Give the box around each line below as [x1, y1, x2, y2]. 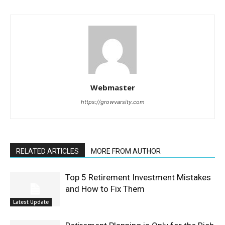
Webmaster [90, 82, 135, 92]
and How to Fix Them [65, 184, 145, 194]
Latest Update [13, 198, 49, 205]
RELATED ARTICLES [16, 147, 79, 155]
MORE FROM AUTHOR [91, 147, 161, 155]
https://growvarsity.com [80, 98, 145, 105]
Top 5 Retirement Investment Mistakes [65, 172, 211, 182]
